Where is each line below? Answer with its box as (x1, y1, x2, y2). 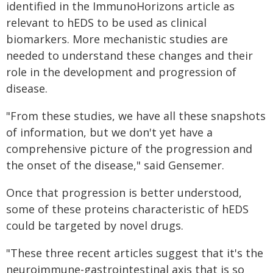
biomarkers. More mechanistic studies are (6, 32, 228, 46)
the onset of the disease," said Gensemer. (6, 158, 224, 172)
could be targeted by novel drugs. (6, 218, 183, 233)
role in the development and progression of (6, 65, 236, 79)
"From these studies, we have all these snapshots (6, 108, 266, 123)
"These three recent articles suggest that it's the (6, 246, 263, 260)
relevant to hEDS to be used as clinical (6, 15, 207, 30)
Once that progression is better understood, (6, 185, 242, 200)
